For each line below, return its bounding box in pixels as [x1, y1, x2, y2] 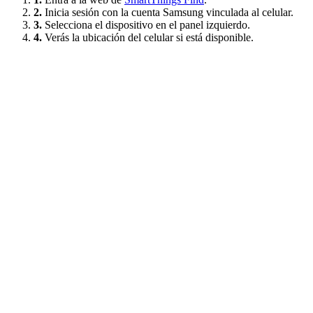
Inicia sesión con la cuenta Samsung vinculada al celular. [42, 6, 293, 18]
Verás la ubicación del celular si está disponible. [42, 31, 254, 43]
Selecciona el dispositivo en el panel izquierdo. [42, 18, 250, 31]
